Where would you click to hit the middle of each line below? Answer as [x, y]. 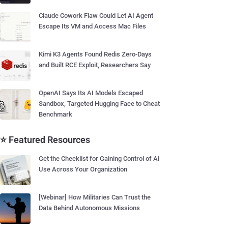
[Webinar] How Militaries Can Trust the [95, 197]
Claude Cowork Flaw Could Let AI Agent [96, 16]
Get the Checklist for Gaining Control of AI [99, 159]
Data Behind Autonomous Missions [89, 208]
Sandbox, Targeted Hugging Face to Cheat [99, 104]
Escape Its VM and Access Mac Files [92, 26]
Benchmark [55, 114]
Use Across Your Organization [83, 169]
